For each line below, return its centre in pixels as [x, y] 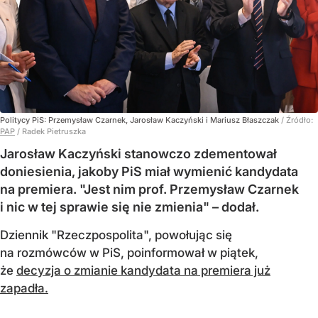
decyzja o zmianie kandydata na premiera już [143, 270]
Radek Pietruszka [54, 131]
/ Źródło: [297, 120]
